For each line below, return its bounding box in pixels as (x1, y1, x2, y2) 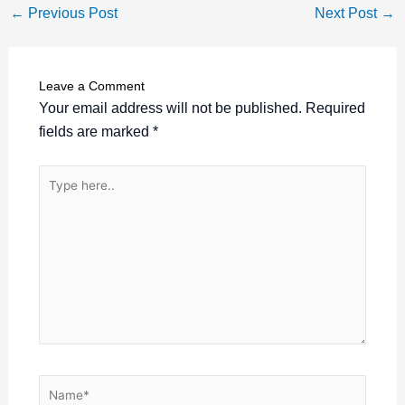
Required (305, 99, 365, 116)
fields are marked (38, 123, 153, 139)
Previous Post (24, 5, 118, 21)
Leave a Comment (38, 78, 145, 93)
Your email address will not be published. (38, 99, 302, 116)
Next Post (315, 5, 381, 21)
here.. (37, 191, 74, 207)
